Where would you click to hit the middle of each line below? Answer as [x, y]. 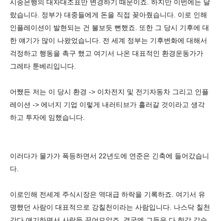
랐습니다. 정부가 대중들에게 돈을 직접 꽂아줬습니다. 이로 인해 [109, 15]
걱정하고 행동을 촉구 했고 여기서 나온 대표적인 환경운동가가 [107, 53]
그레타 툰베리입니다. [43, 66]
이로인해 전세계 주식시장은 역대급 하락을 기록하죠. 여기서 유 [108, 194]
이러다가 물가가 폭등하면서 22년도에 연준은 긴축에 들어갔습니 [110, 156]
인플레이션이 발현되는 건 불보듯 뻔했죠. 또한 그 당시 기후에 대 [110, 28]
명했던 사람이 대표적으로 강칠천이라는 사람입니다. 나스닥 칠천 [110, 207]
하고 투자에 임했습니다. [47, 117]
